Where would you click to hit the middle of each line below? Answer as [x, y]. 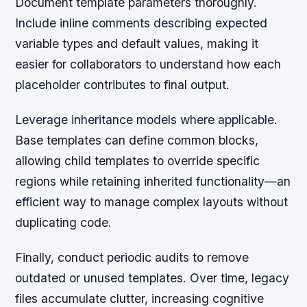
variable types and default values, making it [137, 43]
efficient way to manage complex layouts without [152, 201]
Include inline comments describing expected [142, 23]
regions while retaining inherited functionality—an [153, 181]
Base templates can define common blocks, [137, 140]
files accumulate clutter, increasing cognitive [140, 298]
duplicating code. [64, 222]
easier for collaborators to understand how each [148, 64]
